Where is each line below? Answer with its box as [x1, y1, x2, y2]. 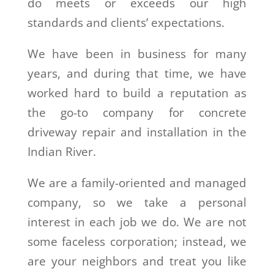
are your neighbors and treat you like [27, 253, 247, 269]
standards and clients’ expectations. [27, 14, 224, 31]
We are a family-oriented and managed [27, 174, 247, 191]
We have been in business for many [27, 45, 247, 62]
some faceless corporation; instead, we [27, 233, 247, 250]
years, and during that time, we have [27, 65, 247, 81]
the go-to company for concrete [27, 104, 247, 120]
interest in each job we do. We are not [27, 213, 247, 230]
